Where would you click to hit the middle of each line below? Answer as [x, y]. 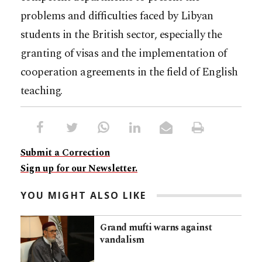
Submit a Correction [65, 153]
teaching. [42, 91]
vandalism [122, 240]
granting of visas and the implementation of [124, 54]
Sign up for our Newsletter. [79, 169]
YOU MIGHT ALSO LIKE [84, 196]
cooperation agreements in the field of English [129, 73]
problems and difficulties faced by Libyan [117, 16]
